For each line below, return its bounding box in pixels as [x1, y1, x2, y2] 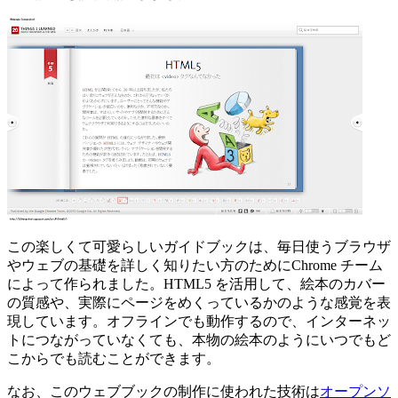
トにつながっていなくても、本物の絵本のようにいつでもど [7, 332, 391, 348]
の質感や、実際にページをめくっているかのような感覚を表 [7, 295, 391, 311]
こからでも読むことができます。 [7, 351, 220, 367]
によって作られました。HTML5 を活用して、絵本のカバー [7, 276, 386, 292]
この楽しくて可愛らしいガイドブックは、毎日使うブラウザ [7, 239, 391, 255]
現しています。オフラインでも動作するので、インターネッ [7, 314, 391, 330]
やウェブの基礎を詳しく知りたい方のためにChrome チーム [7, 258, 383, 274]
